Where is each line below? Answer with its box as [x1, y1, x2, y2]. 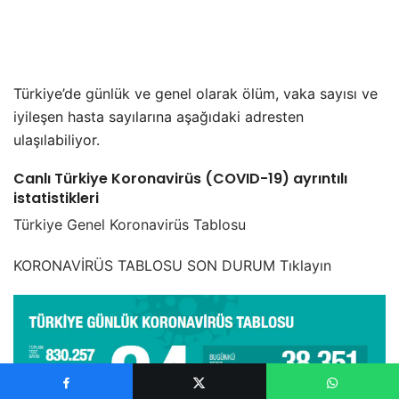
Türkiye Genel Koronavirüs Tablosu [13, 216, 246, 234]
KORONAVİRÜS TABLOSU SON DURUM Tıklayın [13, 256, 331, 275]
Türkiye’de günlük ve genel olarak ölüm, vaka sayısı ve [13, 85, 378, 103]
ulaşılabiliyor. [13, 131, 100, 150]
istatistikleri [13, 188, 99, 209]
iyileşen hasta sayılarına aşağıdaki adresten [13, 108, 304, 126]
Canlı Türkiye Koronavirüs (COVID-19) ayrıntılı [13, 168, 347, 190]
